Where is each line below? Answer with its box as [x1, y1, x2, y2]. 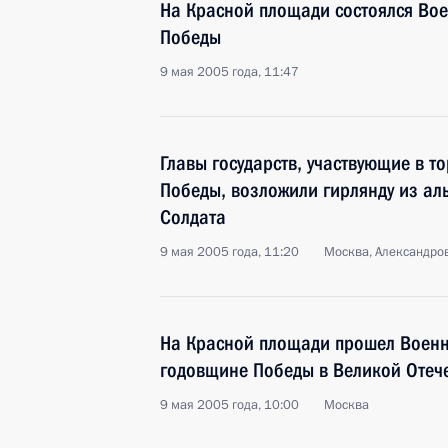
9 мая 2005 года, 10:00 [160, 396, 299, 414]
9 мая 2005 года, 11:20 [160, 243, 299, 261]
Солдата [160, 205, 226, 229]
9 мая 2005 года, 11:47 [160, 63, 299, 81]
